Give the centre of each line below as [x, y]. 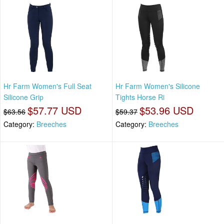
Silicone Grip [23, 97]
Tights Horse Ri [140, 97]
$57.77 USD [54, 110]
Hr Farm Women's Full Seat [47, 86]
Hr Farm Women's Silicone [158, 86]
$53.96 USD [166, 110]
